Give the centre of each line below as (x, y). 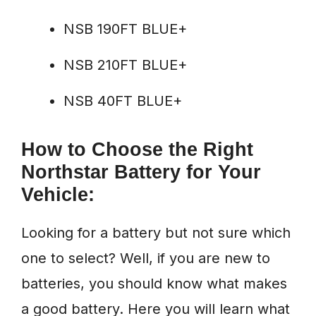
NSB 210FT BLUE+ (125, 65)
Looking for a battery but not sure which (156, 233)
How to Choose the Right (137, 150)
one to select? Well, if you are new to (146, 259)
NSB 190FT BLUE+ (125, 29)
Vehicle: (58, 195)
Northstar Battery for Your (141, 172)
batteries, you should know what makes (154, 284)
